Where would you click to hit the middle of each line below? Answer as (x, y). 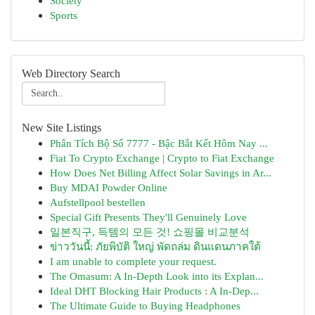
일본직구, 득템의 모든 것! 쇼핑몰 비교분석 (150, 232)
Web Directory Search (71, 73)
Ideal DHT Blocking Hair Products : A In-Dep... (154, 291)
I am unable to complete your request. (133, 261)
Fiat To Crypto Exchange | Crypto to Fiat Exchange (162, 158)
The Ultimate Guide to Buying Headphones (145, 306)
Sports (64, 15)
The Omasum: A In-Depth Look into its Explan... (157, 276)
